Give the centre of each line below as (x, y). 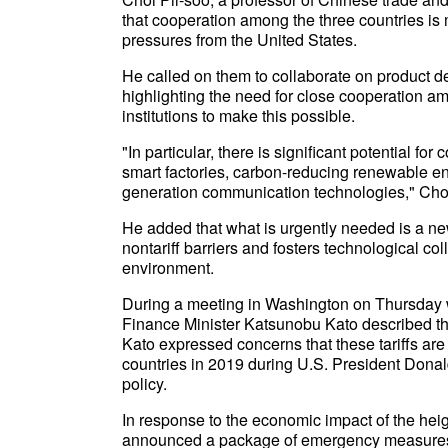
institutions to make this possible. (238, 115)
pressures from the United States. (239, 39)
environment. (168, 267)
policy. (144, 383)
